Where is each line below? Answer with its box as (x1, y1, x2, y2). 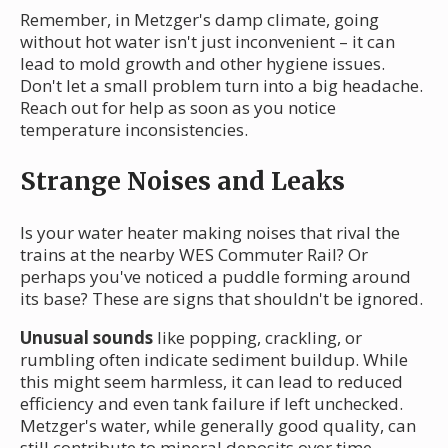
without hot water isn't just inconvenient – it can (20, 29, 395, 53)
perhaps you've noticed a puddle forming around (20, 264, 411, 288)
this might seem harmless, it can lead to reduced (20, 369, 403, 393)
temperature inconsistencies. (20, 117, 248, 141)
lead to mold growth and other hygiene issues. (20, 51, 385, 75)
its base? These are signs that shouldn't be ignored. (20, 286, 423, 310)
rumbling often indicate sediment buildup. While (20, 347, 408, 371)
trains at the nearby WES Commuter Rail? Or (20, 242, 368, 266)
